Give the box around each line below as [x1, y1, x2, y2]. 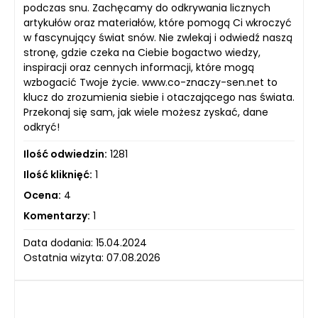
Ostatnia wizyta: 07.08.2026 [23, 251, 160, 265]
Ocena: [23, 188, 61, 202]
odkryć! [23, 120, 60, 134]
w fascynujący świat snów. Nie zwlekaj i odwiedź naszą [23, 31, 292, 45]
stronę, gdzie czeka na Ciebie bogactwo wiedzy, [23, 45, 261, 60]
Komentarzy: [23, 209, 90, 223]
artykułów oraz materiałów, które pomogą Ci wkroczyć [23, 16, 292, 30]
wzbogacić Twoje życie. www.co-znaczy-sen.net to [23, 75, 278, 89]
